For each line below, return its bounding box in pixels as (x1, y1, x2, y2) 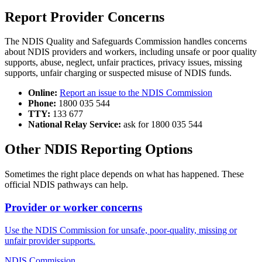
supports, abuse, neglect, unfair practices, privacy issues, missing (5, 57, 242, 68)
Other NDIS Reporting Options (5, 142, 192, 157)
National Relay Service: (28, 119, 121, 130)
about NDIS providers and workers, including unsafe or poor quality (5, 47, 257, 57)
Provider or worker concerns (5, 201, 142, 213)
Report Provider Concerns (5, 9, 164, 25)
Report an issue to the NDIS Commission (60, 88, 212, 98)
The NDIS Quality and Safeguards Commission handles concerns (5, 36, 247, 47)
